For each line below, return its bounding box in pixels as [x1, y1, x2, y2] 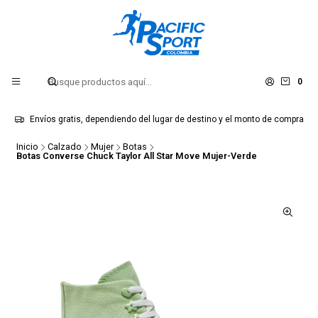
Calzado [47, 141, 82, 153]
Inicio [16, 141, 38, 153]
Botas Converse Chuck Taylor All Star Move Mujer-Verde [16, 150, 257, 161]
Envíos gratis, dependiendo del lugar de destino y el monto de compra [29, 114, 304, 124]
